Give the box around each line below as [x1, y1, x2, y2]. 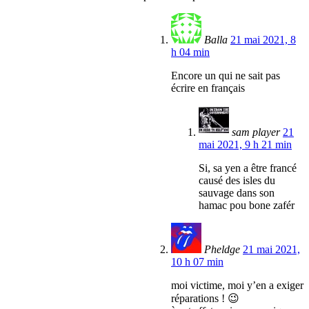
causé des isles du [199, 175, 275, 187]
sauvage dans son [199, 187, 275, 199]
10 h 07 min [171, 256, 223, 268]
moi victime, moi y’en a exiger [171, 279, 303, 292]
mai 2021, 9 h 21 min [199, 139, 292, 151]
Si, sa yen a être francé [199, 162, 297, 175]
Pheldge [204, 243, 240, 256]
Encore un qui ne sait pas [171, 70, 280, 82]
